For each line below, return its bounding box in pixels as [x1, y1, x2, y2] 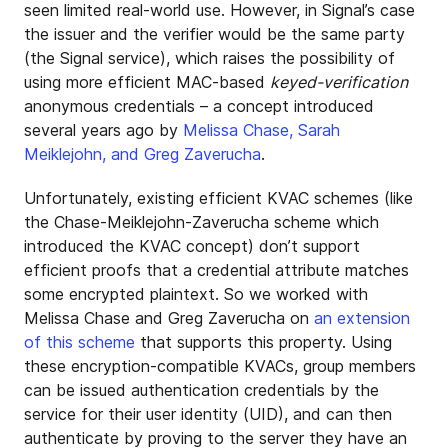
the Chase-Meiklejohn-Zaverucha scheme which [24, 212, 379, 232]
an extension [314, 308, 410, 328]
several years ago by [24, 120, 183, 140]
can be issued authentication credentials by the [24, 380, 379, 400]
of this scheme [24, 332, 135, 352]
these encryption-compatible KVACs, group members [24, 356, 416, 376]
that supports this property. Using [135, 332, 392, 352]
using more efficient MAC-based [24, 72, 270, 92]
